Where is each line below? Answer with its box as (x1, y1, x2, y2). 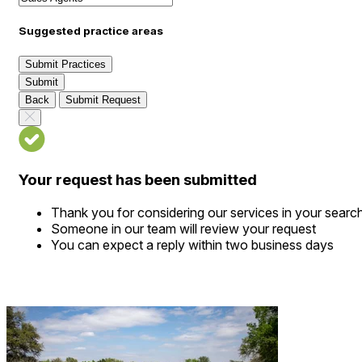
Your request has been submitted (19, 170, 257, 190)
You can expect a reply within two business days (51, 236, 334, 253)
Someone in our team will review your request (51, 220, 316, 237)
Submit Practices (25, 58, 106, 71)
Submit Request (65, 94, 141, 107)
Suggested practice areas (19, 24, 163, 38)
